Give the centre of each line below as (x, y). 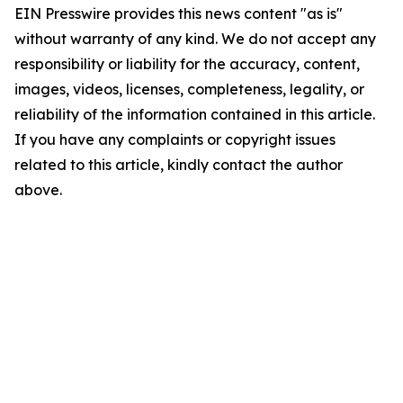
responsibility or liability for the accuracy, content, (187, 64)
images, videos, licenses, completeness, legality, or (189, 89)
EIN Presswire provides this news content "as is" (179, 13)
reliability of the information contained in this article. (195, 114)
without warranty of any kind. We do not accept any (195, 39)
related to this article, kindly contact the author (179, 165)
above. (38, 190)
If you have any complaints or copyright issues (175, 139)
